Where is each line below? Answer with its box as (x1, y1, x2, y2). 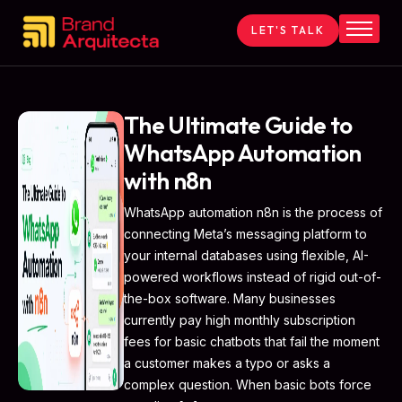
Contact (31, 141, 93, 162)
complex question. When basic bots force (124, 377, 372, 393)
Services (31, 107, 94, 127)
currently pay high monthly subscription (124, 312, 356, 328)
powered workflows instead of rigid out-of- (124, 269, 382, 285)
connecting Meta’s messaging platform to (124, 226, 368, 242)
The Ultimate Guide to (124, 110, 353, 141)
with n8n (124, 166, 212, 197)
